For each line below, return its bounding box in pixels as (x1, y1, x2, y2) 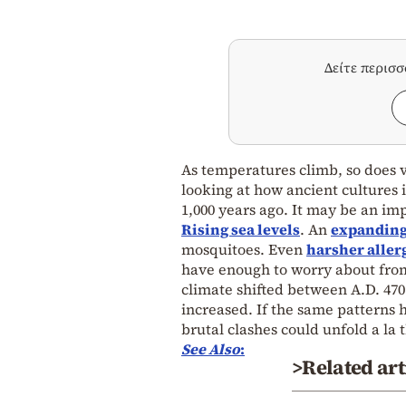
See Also (181, 339, 240, 360)
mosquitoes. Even (181, 239, 306, 260)
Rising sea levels (181, 219, 300, 240)
